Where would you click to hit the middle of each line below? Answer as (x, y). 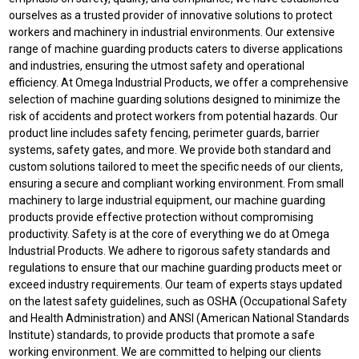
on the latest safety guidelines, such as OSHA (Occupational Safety (178, 301)
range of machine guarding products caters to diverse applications (176, 48)
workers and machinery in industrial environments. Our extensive (172, 32)
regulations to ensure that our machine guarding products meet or (176, 267)
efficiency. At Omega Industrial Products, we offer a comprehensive (179, 82)
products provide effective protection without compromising (161, 217)
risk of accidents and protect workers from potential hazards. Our (174, 116)
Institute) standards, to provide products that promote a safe (162, 335)
